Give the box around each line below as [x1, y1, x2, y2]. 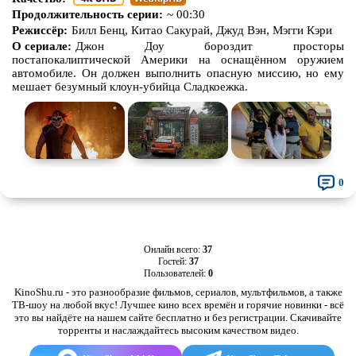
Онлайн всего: [144, 244, 203, 255]
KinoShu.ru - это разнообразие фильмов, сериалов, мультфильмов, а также [14, 286, 342, 298]
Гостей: [157, 256, 189, 267]
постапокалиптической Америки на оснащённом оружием [12, 53, 344, 66]
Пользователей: [143, 268, 208, 279]
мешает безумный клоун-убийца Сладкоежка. [12, 80, 248, 93]
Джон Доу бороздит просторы [75, 40, 344, 52]
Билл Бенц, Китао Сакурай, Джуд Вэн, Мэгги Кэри [72, 24, 332, 37]
